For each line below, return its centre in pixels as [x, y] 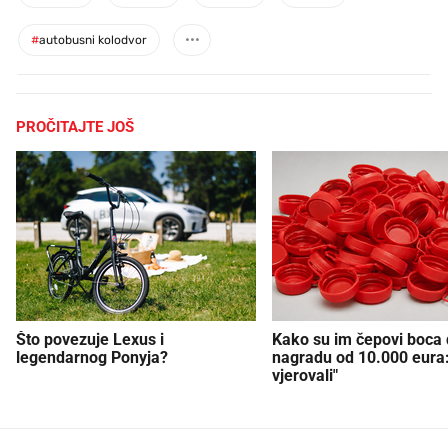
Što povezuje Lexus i [90, 339]
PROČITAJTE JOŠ [75, 127]
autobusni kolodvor [93, 40]
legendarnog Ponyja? [92, 357]
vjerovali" [305, 375]
